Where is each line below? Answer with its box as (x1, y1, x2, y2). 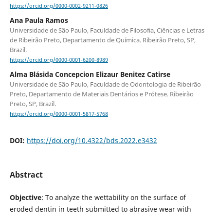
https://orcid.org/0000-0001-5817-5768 (9, 110, 108, 118)
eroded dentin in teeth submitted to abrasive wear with (9, 204, 191, 214)
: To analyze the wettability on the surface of (41, 193, 186, 202)
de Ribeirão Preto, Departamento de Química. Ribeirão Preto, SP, (9, 35, 196, 44)
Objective (9, 193, 41, 202)
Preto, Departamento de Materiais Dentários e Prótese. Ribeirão (9, 90, 194, 99)
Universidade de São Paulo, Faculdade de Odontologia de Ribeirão (9, 80, 201, 89)
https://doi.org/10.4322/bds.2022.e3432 (26, 136, 157, 145)
